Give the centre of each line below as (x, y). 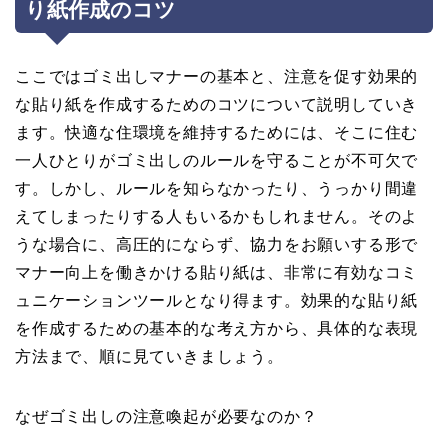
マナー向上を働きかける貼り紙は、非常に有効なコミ (217, 273)
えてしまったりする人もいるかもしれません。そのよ (217, 217)
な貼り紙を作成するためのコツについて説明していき (217, 105)
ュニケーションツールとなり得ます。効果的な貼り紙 (217, 301)
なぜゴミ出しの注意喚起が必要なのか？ (166, 417)
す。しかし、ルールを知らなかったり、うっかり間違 (217, 189)
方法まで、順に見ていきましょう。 (149, 357)
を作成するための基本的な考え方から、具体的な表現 (217, 329)
